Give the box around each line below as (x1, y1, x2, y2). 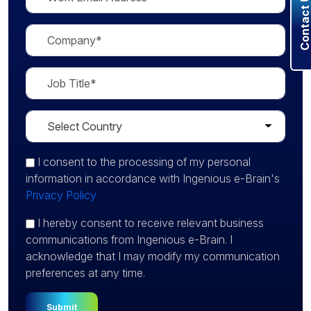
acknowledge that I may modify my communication (26, 249, 280, 263)
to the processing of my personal (84, 155, 251, 169)
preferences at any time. (26, 266, 145, 280)
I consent (37, 155, 84, 169)
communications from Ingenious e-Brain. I (26, 233, 233, 246)
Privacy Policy (26, 188, 96, 202)
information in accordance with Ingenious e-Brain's (26, 171, 280, 185)
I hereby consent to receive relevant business (37, 216, 264, 230)
